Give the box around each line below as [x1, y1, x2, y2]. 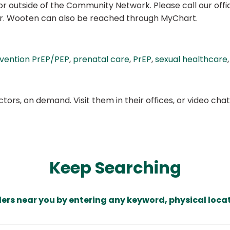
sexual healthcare [155, 53, 227, 66]
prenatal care [73, 53, 129, 66]
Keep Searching [49, 156, 181, 180]
